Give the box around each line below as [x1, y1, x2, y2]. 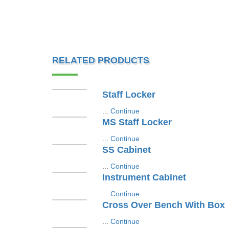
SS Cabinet [102, 145, 151, 155]
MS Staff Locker [102, 117, 172, 127]
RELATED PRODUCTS [52, 55, 149, 65]
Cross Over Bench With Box [102, 200, 225, 210]
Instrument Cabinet [102, 172, 186, 182]
